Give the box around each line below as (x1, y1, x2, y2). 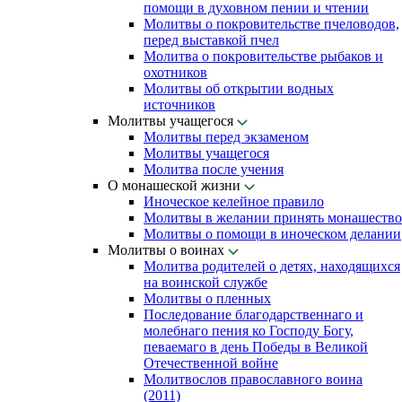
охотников (144, 65, 207, 80)
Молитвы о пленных (144, 291, 271, 306)
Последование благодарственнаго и (144, 307, 363, 322)
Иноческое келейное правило (144, 194, 324, 209)
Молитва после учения (144, 162, 284, 177)
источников (144, 97, 215, 112)
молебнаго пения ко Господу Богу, (144, 323, 354, 338)
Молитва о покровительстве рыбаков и (144, 48, 383, 64)
